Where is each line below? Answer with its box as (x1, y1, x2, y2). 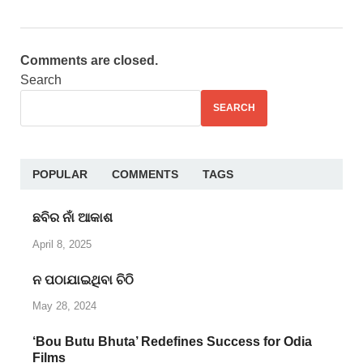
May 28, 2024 (32, 300, 96, 313)
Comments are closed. (20, 53, 158, 67)
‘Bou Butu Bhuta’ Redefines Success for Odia (32, 335, 312, 349)
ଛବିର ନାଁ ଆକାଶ (32, 210, 113, 224)
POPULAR (32, 167, 88, 181)
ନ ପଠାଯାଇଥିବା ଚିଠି (32, 272, 134, 287)
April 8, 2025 (32, 237, 92, 250)
